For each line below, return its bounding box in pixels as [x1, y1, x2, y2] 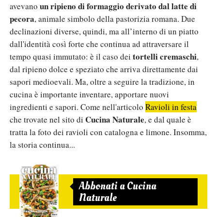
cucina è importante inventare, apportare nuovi [10, 89, 169, 100]
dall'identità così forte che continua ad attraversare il [10, 38, 189, 50]
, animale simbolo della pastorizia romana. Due [34, 13, 195, 25]
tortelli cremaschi [133, 50, 197, 63]
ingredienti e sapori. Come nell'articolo [10, 101, 145, 113]
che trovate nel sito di [10, 114, 85, 125]
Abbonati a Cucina [79, 178, 157, 193]
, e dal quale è [144, 114, 191, 125]
